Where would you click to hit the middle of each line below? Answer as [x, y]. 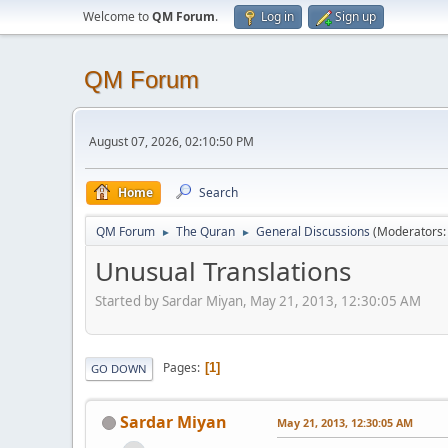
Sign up [355, 16]
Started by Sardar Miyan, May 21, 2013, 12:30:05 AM [258, 300]
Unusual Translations [223, 271]
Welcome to [117, 16]
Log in [277, 16]
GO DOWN [119, 368]
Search [218, 192]
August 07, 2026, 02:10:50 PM [171, 141]
